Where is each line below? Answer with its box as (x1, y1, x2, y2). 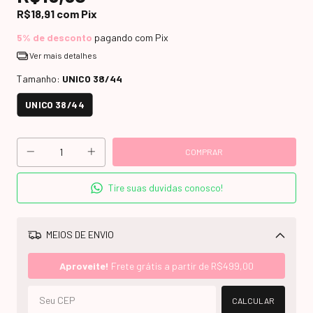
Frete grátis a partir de (109, 259, 211, 272)
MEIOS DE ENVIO (43, 228, 114, 241)
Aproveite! (59, 259, 109, 272)
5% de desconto (17, 31, 92, 43)
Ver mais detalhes (27, 50, 97, 60)
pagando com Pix (92, 31, 168, 43)
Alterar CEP (226, 254, 268, 264)
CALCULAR (232, 295, 275, 305)
